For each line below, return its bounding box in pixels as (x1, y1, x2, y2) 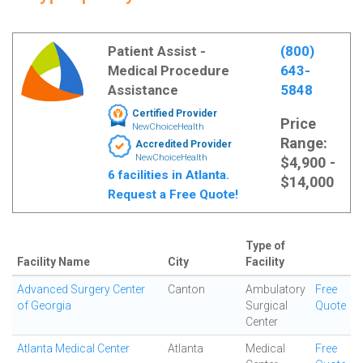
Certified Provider (131, 108, 217, 119)
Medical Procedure (107, 62, 229, 79)
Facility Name (17, 255, 90, 268)
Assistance (107, 82, 178, 98)
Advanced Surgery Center (17, 283, 145, 296)
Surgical (246, 299, 288, 312)
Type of (246, 239, 285, 252)
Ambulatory (246, 283, 305, 296)
